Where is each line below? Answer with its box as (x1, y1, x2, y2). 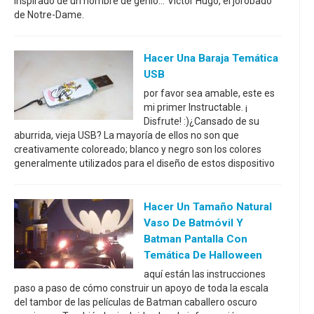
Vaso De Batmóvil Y (144, 217, 243, 230)
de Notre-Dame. (14, 9, 84, 21)
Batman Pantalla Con (144, 233, 247, 246)
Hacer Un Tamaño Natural (144, 200, 272, 214)
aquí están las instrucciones (144, 268, 266, 280)
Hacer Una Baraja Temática (144, 52, 278, 65)
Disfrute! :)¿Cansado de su (144, 116, 259, 128)
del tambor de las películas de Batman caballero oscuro (14, 296, 257, 308)
